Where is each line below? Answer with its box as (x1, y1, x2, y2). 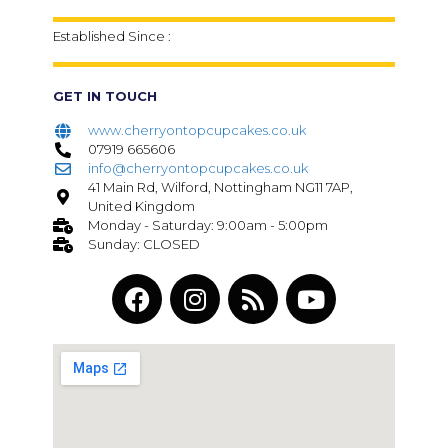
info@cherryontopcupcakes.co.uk (88, 160, 308, 176)
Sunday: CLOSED (88, 236, 200, 252)
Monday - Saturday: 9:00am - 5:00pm (88, 217, 328, 233)
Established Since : (53, 28, 174, 44)
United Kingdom (88, 198, 195, 214)
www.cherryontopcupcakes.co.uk (88, 122, 306, 138)
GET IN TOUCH (53, 88, 157, 104)
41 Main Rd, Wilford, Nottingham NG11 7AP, (88, 179, 353, 195)
